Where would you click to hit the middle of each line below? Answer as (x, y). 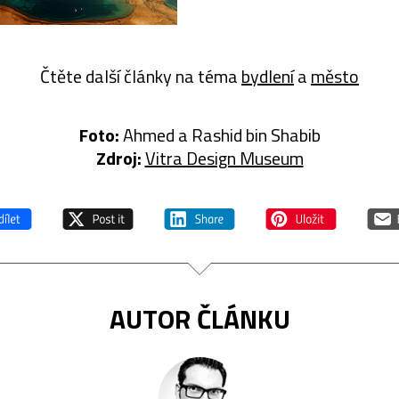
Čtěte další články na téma (141, 76)
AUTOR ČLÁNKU (199, 318)
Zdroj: (118, 158)
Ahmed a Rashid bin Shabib (220, 134)
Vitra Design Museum (224, 158)
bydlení (268, 76)
